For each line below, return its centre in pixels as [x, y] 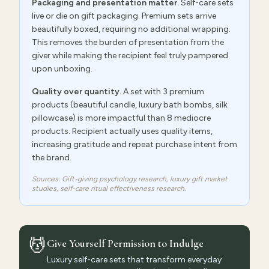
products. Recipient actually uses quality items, [122, 131]
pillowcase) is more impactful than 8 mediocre [121, 118]
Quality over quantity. [77, 92]
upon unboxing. [62, 69]
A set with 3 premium [163, 92]
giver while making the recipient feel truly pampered [130, 56]
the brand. [52, 158]
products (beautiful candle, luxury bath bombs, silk [130, 105]
